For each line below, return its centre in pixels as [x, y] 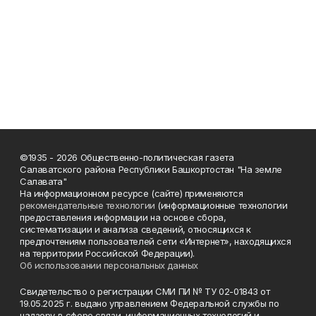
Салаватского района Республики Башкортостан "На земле [151, 169]
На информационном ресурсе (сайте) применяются [132, 193]
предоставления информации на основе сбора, [123, 217]
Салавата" [43, 181]
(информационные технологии [221, 205]
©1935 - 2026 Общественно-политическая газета [127, 157]
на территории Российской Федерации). [107, 253]
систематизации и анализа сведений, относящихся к [135, 229]
